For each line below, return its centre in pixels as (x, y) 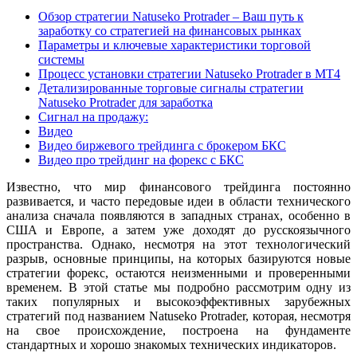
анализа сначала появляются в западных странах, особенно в (178, 215)
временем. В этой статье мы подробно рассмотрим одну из (178, 287)
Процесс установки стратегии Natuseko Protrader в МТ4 (189, 73)
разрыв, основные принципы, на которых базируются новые (178, 258)
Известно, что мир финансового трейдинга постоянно (178, 186)
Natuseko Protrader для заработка (126, 102)
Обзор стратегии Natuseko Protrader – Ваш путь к (171, 16)
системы (61, 59)
